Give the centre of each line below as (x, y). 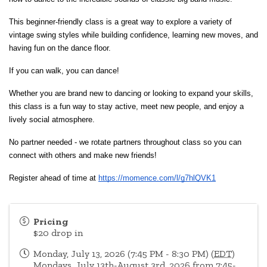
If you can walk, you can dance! (64, 71)
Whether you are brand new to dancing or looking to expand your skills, (131, 94)
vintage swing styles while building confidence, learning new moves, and (133, 35)
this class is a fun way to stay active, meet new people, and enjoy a (126, 107)
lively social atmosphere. (52, 120)
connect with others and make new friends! (83, 156)
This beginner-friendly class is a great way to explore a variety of (120, 22)
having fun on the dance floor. (60, 48)
